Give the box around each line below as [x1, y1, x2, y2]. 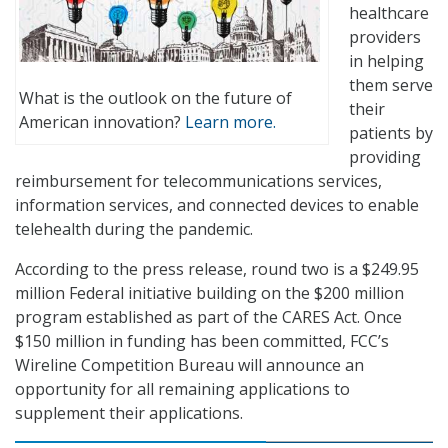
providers [349, 26, 421, 49]
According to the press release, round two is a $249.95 [15, 258, 419, 281]
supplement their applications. [15, 402, 243, 425]
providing [349, 146, 421, 169]
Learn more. [185, 110, 276, 133]
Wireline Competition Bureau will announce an [15, 354, 364, 377]
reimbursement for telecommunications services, [15, 170, 382, 193]
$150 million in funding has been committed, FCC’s [15, 330, 389, 353]
